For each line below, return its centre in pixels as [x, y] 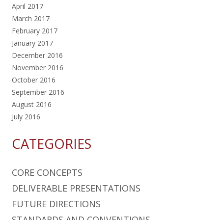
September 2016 [38, 92]
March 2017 [31, 18]
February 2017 [35, 30]
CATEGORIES [52, 143]
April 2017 [27, 6]
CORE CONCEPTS [47, 172]
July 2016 [26, 116]
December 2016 [37, 55]
